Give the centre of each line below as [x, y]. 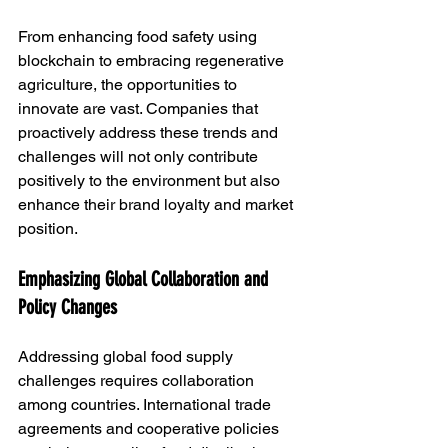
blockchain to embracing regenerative [153, 61]
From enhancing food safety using [139, 37]
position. [48, 229]
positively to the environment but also [151, 181]
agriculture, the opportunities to [129, 85]
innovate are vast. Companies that [140, 109]
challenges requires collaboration [138, 381]
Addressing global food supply [127, 357]
